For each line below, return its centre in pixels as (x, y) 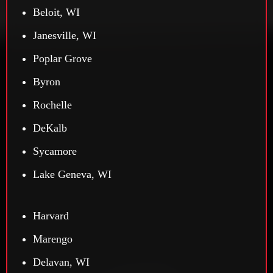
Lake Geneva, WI (72, 175)
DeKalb (50, 128)
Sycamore (55, 151)
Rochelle (52, 105)
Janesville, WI (65, 36)
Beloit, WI (56, 12)
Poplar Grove (62, 59)
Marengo (53, 239)
